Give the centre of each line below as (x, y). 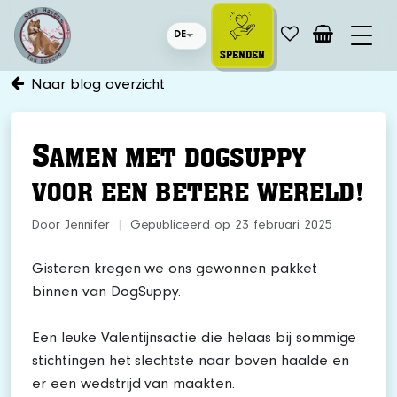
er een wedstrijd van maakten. (134, 385)
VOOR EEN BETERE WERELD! (198, 190)
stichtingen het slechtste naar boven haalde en (191, 362)
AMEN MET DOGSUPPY (178, 156)
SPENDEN (242, 54)
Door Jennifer (71, 226)
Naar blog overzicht (98, 86)
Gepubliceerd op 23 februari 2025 (231, 226)
